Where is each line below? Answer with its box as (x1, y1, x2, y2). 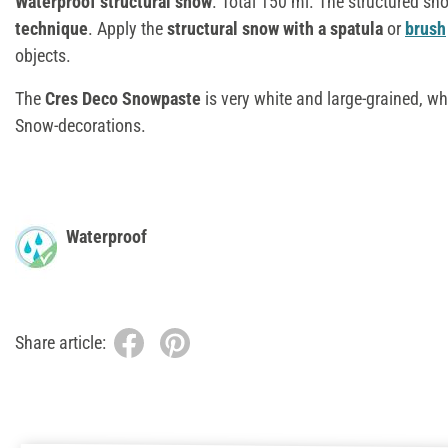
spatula (330, 17, 383, 39)
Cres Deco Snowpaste (45, 87, 201, 109)
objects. (15, 44, 71, 66)
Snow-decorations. (15, 114, 146, 136)
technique (15, 17, 88, 39)
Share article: (15, 332, 106, 354)
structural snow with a (167, 17, 326, 39)
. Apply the (88, 17, 167, 39)
